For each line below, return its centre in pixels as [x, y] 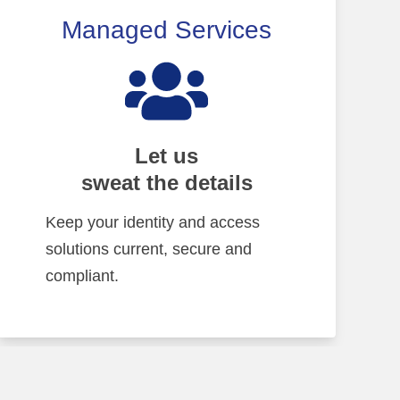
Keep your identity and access [152, 221]
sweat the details [167, 182]
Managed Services [166, 29]
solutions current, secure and [148, 248]
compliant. [84, 275]
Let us [166, 155]
